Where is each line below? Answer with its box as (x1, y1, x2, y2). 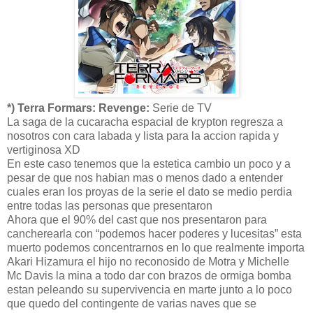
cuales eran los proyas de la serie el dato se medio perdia (7, 185, 292, 198)
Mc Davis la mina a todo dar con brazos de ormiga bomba (7, 269, 291, 282)
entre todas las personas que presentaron (7, 199, 212, 212)
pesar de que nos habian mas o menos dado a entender (7, 171, 283, 184)
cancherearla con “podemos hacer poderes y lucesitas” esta (7, 227, 302, 240)
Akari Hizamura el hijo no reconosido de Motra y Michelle (7, 255, 289, 268)
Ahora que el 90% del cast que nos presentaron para (7, 213, 267, 226)
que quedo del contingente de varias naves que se (7, 297, 256, 310)
